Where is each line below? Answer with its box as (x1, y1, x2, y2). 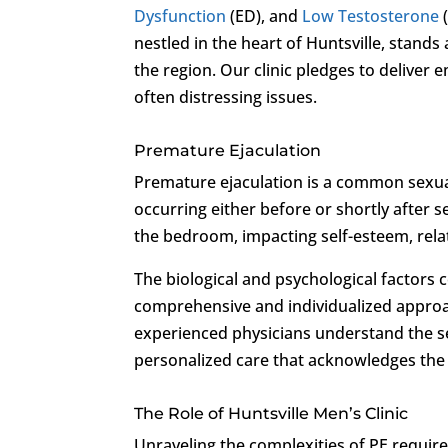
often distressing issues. (134, 85, 318, 108)
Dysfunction (134, 4, 227, 27)
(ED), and (226, 4, 303, 27)
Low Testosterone (302, 4, 440, 27)
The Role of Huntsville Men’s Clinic (134, 403, 409, 423)
